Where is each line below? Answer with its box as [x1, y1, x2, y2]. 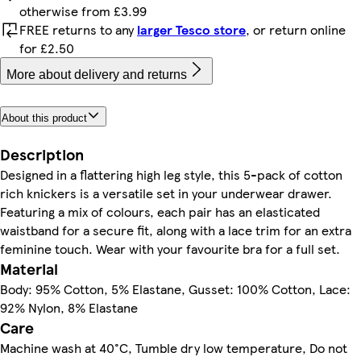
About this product [2, 112, 87, 125]
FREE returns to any [19, 19, 137, 39]
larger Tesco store [137, 19, 246, 39]
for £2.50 [19, 38, 74, 57]
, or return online [246, 19, 346, 39]
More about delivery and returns [6, 67, 187, 81]
